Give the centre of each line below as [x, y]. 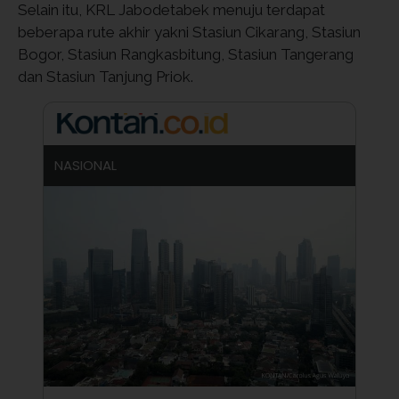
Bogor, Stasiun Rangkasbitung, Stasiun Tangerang [186, 54]
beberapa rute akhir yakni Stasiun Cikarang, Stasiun [189, 32]
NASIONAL [85, 165]
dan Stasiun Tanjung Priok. [106, 77]
